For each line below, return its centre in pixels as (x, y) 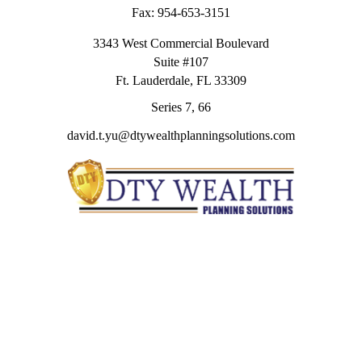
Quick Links (181, 234)
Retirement (181, 262)
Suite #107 (181, 62)
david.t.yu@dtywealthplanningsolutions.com (181, 135)
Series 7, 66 (181, 107)
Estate (181, 299)
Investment (181, 280)
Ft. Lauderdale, (154, 80)
